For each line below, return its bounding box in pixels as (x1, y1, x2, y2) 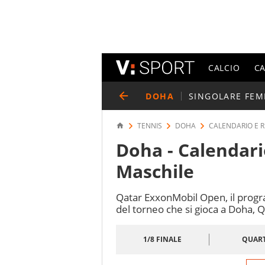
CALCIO (208, 62, 240, 73)
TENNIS (137, 121, 162, 131)
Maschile (116, 159, 194, 183)
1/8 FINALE (143, 234, 182, 244)
